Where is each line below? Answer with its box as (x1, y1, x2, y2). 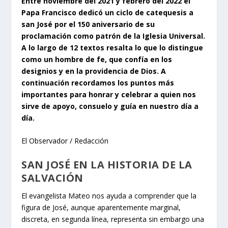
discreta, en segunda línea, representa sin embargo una (21, 214, 205, 224)
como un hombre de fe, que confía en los (21, 54, 173, 64)
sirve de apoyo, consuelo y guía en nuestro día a (21, 101, 199, 111)
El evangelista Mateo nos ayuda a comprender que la (21, 190, 197, 201)
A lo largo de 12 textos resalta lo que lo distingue (21, 42, 204, 52)
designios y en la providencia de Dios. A (21, 66, 166, 76)
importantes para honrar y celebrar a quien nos (21, 89, 196, 99)
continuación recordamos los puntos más (21, 77, 175, 88)
